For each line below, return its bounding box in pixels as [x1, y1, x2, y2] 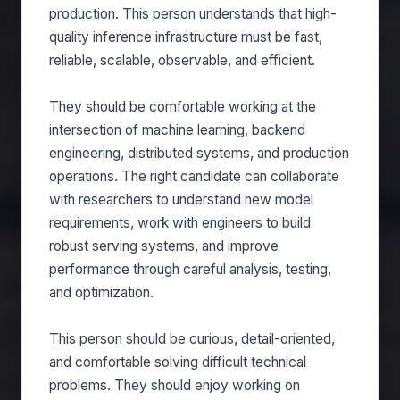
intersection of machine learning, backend [49, 121, 305, 138]
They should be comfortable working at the [49, 98, 316, 115]
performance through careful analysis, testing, [49, 261, 331, 278]
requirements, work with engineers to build [49, 214, 311, 231]
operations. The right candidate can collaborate [49, 168, 339, 185]
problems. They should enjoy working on [49, 377, 300, 394]
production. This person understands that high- [49, 5, 337, 22]
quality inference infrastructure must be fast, [49, 29, 322, 46]
